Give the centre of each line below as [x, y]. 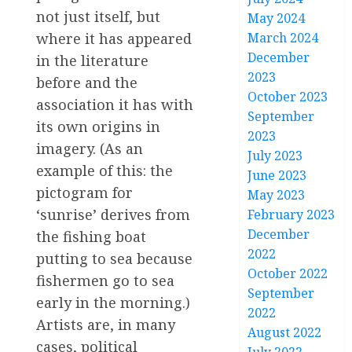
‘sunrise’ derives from [113, 214]
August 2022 [285, 332]
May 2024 [277, 18]
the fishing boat [91, 236]
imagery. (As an [90, 148]
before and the [87, 82]
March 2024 [283, 38]
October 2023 [288, 97]
